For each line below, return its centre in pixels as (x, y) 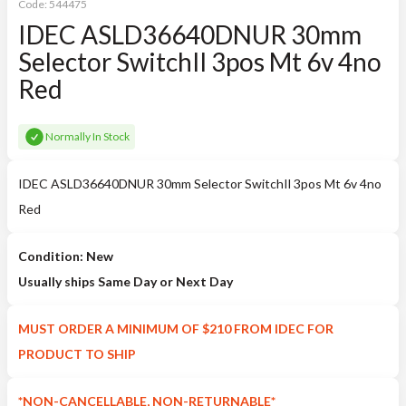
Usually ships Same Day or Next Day (126, 281)
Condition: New (66, 256)
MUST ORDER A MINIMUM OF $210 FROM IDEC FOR (176, 329)
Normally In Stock (87, 136)
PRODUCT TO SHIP (77, 354)
